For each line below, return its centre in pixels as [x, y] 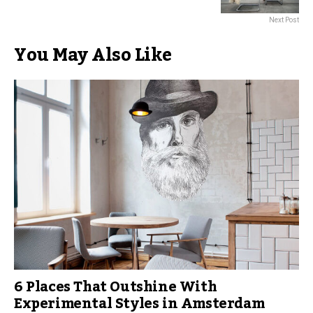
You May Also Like [93, 56]
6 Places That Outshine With [116, 287]
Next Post [284, 20]
